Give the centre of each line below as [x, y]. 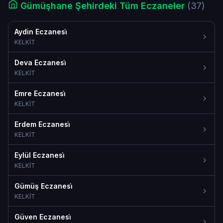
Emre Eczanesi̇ [40, 93]
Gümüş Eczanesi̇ [44, 186]
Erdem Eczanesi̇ [42, 124]
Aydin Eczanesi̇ [41, 32]
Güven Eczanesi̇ [43, 217]
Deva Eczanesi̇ [40, 62]
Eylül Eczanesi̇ [40, 155]
